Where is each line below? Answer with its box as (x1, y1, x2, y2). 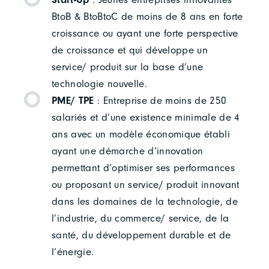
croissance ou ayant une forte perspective (51, 28, 238, 40)
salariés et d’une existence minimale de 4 (51, 112, 240, 124)
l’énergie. (51, 246, 94, 258)
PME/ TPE (51, 95, 94, 107)
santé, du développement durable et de (51, 229, 231, 241)
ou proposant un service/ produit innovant (51, 179, 240, 191)
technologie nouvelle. (51, 78, 148, 90)
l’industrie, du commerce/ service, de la (51, 213, 229, 225)
